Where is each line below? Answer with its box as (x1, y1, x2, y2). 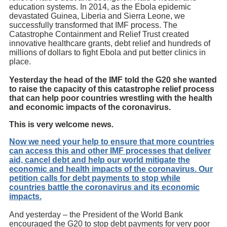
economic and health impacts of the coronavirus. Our (9, 165, 213, 174)
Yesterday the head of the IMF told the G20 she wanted (9, 75, 217, 85)
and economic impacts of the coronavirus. (9, 103, 171, 112)
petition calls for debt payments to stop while (9, 174, 180, 183)
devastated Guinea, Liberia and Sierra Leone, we (9, 12, 185, 21)
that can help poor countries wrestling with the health (9, 94, 212, 103)
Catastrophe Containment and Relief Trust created (9, 30, 189, 39)
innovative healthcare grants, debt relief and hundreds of (9, 39, 210, 48)
